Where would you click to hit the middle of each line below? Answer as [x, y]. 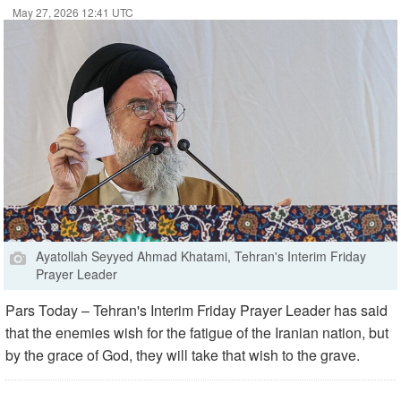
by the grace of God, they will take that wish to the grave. [183, 355]
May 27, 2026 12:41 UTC [73, 12]
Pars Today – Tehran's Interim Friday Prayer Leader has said [196, 311]
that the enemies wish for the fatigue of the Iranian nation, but [197, 333]
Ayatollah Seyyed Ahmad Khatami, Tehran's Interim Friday [201, 256]
